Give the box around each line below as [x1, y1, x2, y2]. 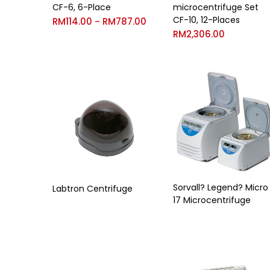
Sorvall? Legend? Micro [173, 181, 268, 194]
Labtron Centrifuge [52, 183, 133, 195]
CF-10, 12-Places [173, 13, 240, 26]
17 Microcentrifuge [173, 194, 251, 207]
